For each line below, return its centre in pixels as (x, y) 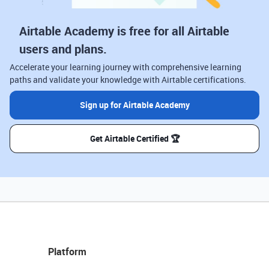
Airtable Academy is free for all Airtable (124, 31)
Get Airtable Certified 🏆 (134, 138)
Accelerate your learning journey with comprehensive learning (125, 67)
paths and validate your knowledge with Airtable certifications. (128, 79)
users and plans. (63, 49)
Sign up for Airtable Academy (134, 104)
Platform (67, 251)
